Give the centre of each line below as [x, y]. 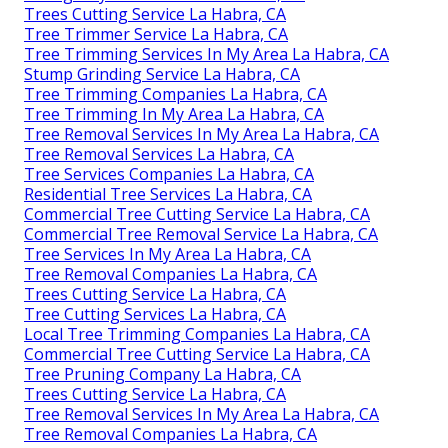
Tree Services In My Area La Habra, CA [167, 254]
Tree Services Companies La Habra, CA [169, 174]
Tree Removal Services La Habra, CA [159, 154]
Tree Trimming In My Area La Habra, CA [174, 114]
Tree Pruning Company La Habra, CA [162, 374]
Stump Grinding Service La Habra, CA [162, 74]
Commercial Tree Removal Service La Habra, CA [201, 234]
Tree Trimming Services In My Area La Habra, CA [206, 54]
